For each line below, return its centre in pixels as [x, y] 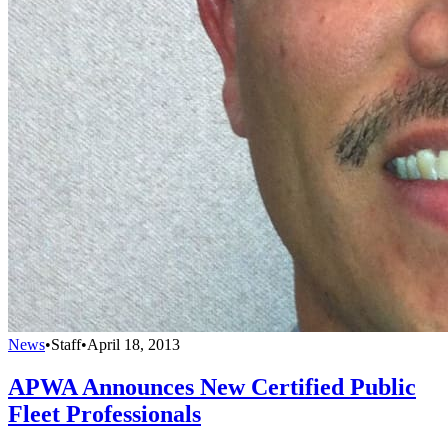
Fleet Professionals [104, 414]
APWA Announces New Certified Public [212, 387]
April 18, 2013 [133, 345]
